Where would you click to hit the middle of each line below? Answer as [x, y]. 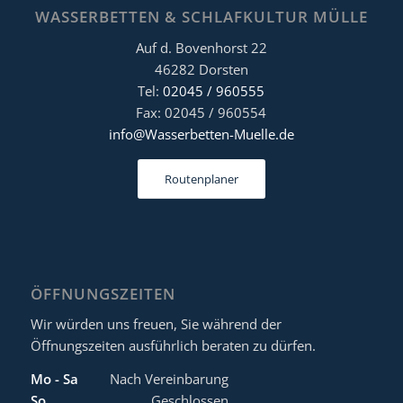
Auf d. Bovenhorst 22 [201, 47]
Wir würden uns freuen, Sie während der [156, 324]
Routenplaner [201, 179]
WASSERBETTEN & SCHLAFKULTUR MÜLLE [201, 17]
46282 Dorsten [201, 69]
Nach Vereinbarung [169, 379]
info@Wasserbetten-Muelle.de [201, 134]
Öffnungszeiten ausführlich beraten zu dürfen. [173, 346]
